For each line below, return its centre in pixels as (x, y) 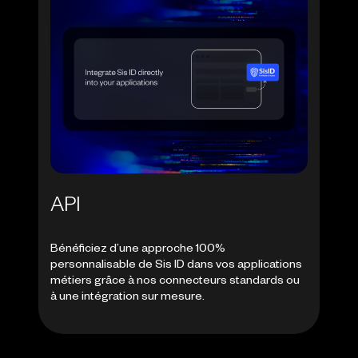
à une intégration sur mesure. (127, 298)
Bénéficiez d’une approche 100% (137, 251)
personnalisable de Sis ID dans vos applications (176, 267)
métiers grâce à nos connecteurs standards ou (175, 282)
